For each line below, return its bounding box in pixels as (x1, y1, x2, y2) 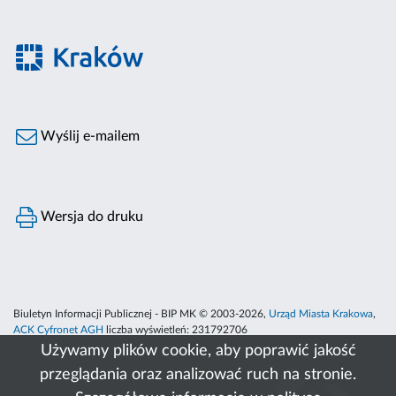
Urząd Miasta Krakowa (269, 308, 373, 320)
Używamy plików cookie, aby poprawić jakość (40, 343, 356, 359)
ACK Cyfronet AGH (13, 324, 103, 336)
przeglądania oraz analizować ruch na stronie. (40, 367, 356, 383)
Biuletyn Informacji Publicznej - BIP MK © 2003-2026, (13, 308, 269, 320)
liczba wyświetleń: (103, 324, 192, 336)
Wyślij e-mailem (37, 129, 141, 144)
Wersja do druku (37, 209, 144, 225)
